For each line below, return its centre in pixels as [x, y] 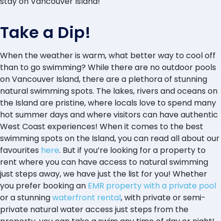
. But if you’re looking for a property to [132, 150]
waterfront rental [87, 198]
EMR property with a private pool [152, 186]
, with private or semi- [163, 198]
